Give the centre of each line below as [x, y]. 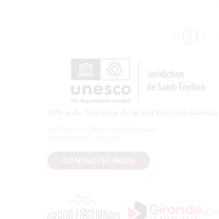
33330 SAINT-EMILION [83, 140]
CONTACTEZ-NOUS [99, 161]
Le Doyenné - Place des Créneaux [101, 130]
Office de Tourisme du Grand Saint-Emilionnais [133, 113]
